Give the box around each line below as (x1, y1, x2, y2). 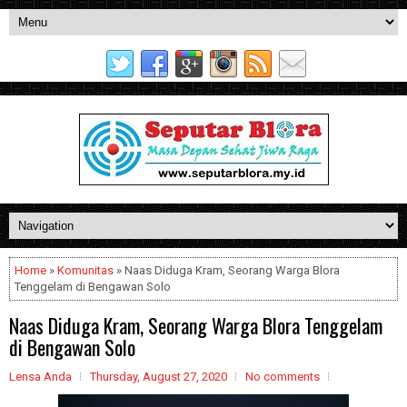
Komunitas (57, 263, 114, 277)
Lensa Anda (9, 370, 72, 383)
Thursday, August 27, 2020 (90, 370, 227, 383)
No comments (245, 370, 320, 383)
